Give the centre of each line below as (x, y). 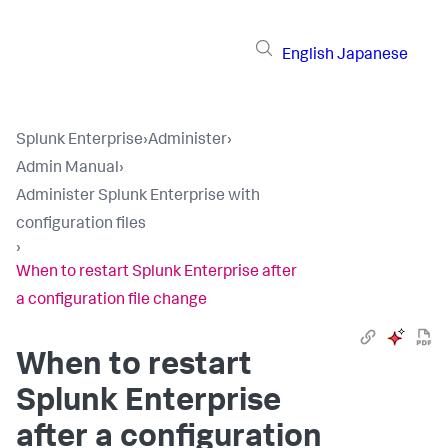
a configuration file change (111, 301)
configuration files (81, 225)
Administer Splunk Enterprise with (138, 197)
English (308, 55)
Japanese (372, 55)
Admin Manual (67, 169)
